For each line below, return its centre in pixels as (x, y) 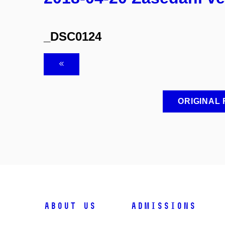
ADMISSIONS (163, 206)
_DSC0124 (73, 36)
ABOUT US (70, 206)
